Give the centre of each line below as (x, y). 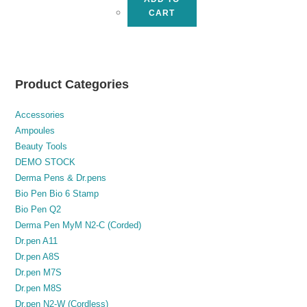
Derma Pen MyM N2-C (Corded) (78, 225)
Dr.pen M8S (39, 288)
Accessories (40, 115)
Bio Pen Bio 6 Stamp (57, 194)
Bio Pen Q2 (38, 209)
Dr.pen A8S (38, 257)
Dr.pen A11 (37, 241)
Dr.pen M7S (39, 272)
